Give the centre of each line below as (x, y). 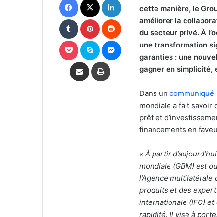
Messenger (138, 40)
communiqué (193, 93)
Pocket (88, 40)
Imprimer (123, 61)
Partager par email (96, 61)
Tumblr (88, 19)
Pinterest (113, 19)
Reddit (130, 19)
